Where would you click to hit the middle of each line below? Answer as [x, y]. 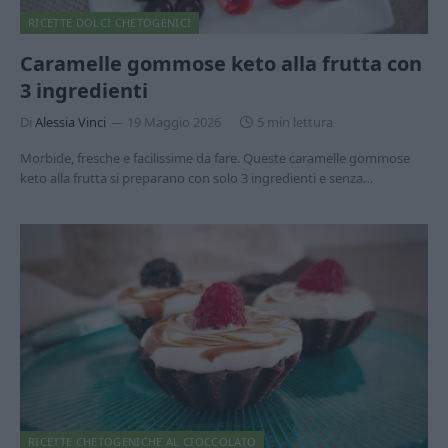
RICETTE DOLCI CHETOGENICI [110, 22]
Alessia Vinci [70, 121]
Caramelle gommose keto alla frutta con [221, 63]
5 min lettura [295, 121]
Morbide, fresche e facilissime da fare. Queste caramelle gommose [215, 157]
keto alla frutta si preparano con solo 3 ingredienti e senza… [196, 177]
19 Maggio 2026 [174, 121]
